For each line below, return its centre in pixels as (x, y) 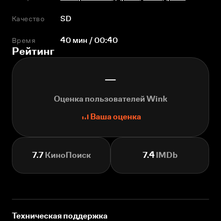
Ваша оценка (115, 117)
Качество (28, 18)
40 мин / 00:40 (89, 40)
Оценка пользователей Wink (110, 99)
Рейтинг (33, 51)
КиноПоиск (67, 155)
